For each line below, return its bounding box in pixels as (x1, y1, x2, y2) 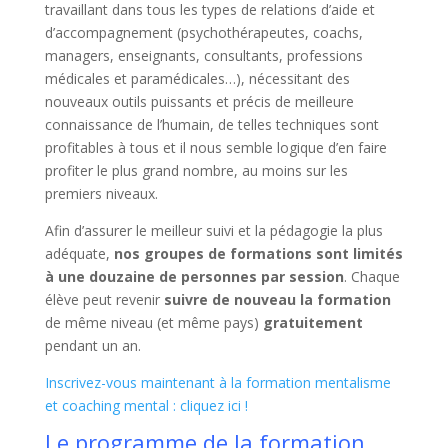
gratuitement (262, 312, 363, 332)
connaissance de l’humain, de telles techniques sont (44, 114, 379, 134)
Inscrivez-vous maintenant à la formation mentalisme (44, 372, 391, 392)
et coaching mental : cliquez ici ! (44, 395, 248, 415)
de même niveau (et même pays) (44, 312, 263, 332)
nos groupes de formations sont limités (113, 243, 403, 263)
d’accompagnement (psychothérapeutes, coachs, (44, 22, 363, 42)
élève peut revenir (44, 289, 164, 309)
